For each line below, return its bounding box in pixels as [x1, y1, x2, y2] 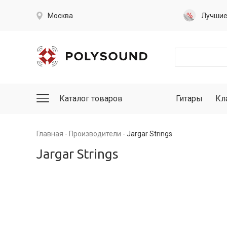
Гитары [176, 94, 203, 103]
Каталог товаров [59, 94, 123, 103]
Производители [69, 130, 121, 138]
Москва [48, 11, 73, 20]
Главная [36, 130, 63, 138]
